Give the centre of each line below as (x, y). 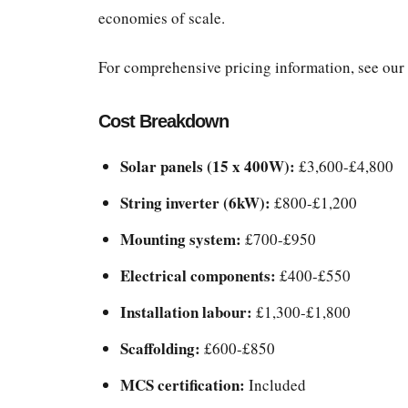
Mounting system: (180, 240)
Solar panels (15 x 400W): (207, 167)
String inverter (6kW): (195, 203)
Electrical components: (198, 276)
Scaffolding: (160, 349)
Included (275, 385)
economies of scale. (161, 18)
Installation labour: (186, 312)
